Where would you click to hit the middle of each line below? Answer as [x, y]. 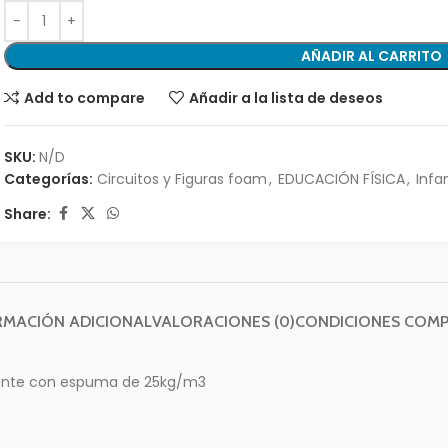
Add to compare [84, 97]
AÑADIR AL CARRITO [372, 56]
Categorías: [49, 179]
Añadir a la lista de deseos [285, 97]
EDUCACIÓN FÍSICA [342, 179]
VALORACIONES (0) [223, 321]
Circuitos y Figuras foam [182, 179]
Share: [28, 213]
